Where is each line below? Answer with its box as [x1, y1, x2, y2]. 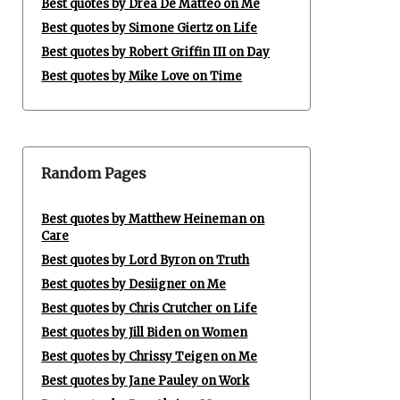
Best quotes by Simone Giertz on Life [41, 21, 258, 36]
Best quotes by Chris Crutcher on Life [41, 301, 258, 316]
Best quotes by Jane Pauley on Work [41, 373, 250, 388]
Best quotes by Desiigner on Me [41, 277, 227, 292]
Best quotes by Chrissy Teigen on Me [41, 349, 258, 364]
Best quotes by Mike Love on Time [41, 69, 243, 84]
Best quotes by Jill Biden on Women [41, 325, 248, 340]
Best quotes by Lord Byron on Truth [41, 253, 250, 268]
